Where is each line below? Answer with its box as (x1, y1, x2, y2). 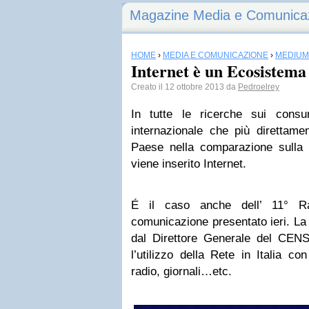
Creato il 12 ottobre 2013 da (131, 82, 238, 92)
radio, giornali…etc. (131, 265, 232, 278)
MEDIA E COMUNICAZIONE (163, 50, 268, 60)
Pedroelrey (238, 82, 279, 92)
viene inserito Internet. (131, 157, 246, 170)
